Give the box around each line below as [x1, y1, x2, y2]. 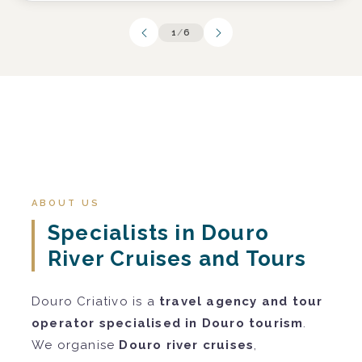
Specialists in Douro [48, 221, 269, 246]
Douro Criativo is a [32, 294, 159, 309]
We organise [32, 338, 120, 353]
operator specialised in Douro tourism [32, 316, 304, 331]
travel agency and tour [159, 294, 323, 309]
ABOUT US [32, 198, 100, 209]
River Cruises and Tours [48, 246, 307, 271]
